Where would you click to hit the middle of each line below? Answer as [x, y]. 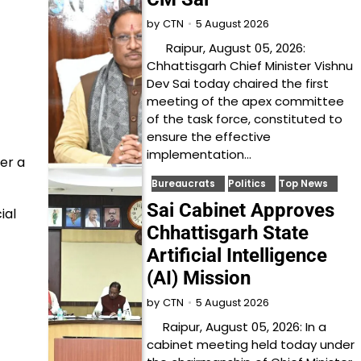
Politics [247, 184]
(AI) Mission [199, 278]
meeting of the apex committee [246, 101]
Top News [304, 184]
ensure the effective [209, 137]
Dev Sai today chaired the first [238, 83]
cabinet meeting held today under [251, 344]
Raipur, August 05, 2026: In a [237, 327]
